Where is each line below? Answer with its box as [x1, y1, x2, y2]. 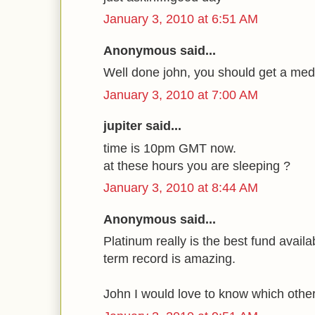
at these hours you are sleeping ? [103, 158, 290, 173]
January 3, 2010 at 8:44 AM [103, 181, 258, 195]
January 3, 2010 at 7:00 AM [103, 87, 258, 102]
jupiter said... [103, 119, 181, 133]
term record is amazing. [103, 252, 236, 266]
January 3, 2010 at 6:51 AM [103, 12, 258, 26]
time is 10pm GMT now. [103, 141, 236, 155]
